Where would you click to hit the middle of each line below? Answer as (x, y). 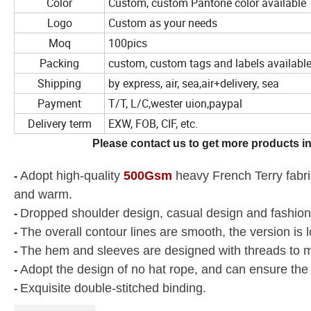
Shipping (59, 84)
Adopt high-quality (70, 176)
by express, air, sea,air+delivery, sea (194, 84)
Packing (59, 64)
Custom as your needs (163, 23)
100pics (128, 43)
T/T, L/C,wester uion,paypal (175, 104)
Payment (59, 104)
